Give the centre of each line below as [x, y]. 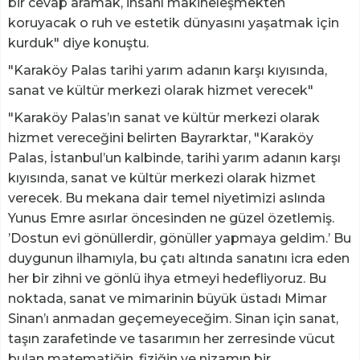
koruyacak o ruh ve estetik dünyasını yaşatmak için [174, 23]
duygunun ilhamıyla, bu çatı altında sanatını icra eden [179, 259]
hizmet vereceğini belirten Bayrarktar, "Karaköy [161, 138]
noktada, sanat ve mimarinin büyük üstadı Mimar [168, 299]
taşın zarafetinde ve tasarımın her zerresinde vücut [172, 339]
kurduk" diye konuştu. [78, 43]
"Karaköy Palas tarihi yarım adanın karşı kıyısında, [168, 71]
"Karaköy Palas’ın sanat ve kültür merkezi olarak [164, 118]
